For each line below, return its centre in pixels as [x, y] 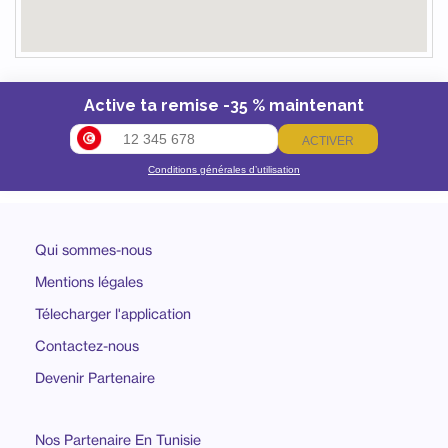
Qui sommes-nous [93, 249]
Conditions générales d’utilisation [224, 169]
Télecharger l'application [113, 313]
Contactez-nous [87, 345]
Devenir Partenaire [95, 377]
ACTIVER [328, 140]
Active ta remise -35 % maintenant [224, 105]
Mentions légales [89, 281]
